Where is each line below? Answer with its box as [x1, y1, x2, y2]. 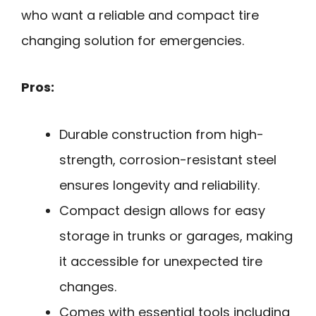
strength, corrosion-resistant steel [59, 150, 276, 169]
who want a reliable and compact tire [21, 6, 259, 24]
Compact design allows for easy [59, 201, 265, 219]
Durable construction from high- [59, 125, 264, 143]
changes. [59, 277, 116, 296]
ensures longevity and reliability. [59, 176, 260, 194]
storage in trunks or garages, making [59, 226, 293, 245]
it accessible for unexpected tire [59, 252, 262, 270]
